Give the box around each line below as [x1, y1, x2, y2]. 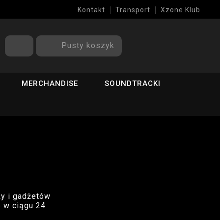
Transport [115, 6, 150, 14]
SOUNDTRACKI [105, 79, 161, 88]
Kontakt [78, 6, 105, 14]
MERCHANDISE [22, 79, 79, 88]
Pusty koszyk [61, 40, 114, 50]
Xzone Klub [161, 6, 200, 14]
